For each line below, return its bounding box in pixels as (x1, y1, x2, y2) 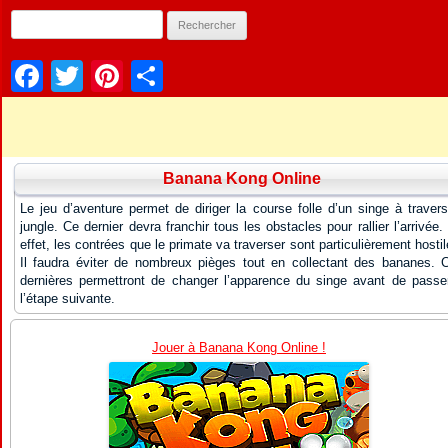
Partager (163, 58, 287, 94)
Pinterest (123, 58, 250, 94)
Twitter (83, 58, 178, 94)
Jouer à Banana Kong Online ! (152, 340, 326, 355)
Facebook (43, 58, 185, 94)
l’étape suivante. (20, 291, 115, 306)
